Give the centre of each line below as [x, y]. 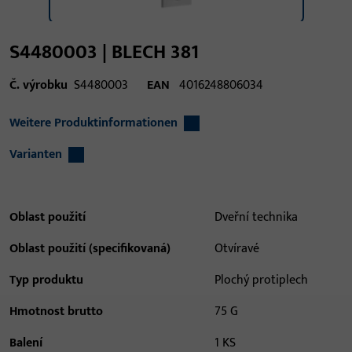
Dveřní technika [257, 217]
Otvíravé [237, 248]
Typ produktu [46, 280]
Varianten [36, 154]
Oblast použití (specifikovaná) [90, 248]
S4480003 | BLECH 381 [104, 51]
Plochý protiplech [262, 280]
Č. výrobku [38, 85]
